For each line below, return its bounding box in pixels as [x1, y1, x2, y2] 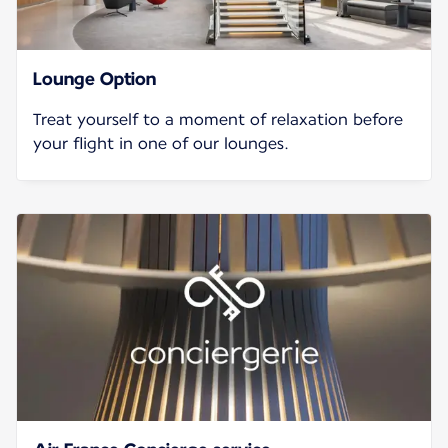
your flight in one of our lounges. [33, 133, 289, 153]
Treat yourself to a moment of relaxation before [33, 109, 403, 129]
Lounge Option [33, 67, 156, 89]
